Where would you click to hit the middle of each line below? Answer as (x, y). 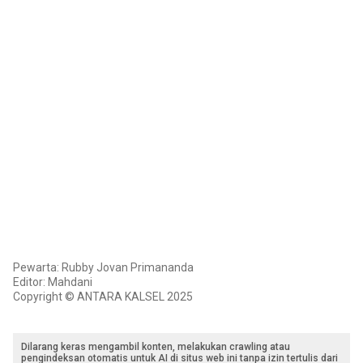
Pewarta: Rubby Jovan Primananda (103, 268)
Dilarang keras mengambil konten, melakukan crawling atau (156, 347)
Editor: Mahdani (53, 282)
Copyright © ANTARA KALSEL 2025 (103, 297)
